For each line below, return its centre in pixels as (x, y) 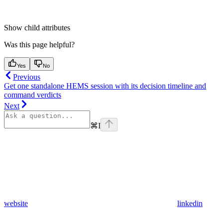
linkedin (190, 204)
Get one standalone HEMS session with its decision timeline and (105, 86)
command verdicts (33, 95)
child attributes (47, 28)
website (16, 204)
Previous (27, 77)
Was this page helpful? (39, 45)
